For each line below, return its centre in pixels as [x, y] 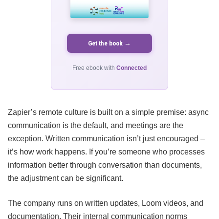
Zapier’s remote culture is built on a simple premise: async [108, 112]
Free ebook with [94, 68]
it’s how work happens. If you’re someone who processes [106, 152]
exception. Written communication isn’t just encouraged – [106, 139]
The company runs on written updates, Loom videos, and [106, 203]
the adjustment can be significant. [66, 178]
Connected [131, 68]
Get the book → [109, 43]
